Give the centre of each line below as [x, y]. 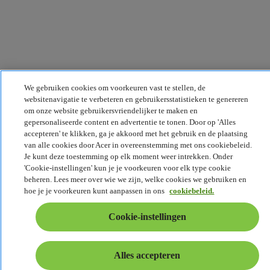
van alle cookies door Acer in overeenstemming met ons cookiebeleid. [138, 145]
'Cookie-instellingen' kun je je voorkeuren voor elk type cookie [128, 168]
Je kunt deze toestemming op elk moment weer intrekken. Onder [129, 156]
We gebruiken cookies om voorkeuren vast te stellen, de [115, 88]
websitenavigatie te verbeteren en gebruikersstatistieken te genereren [137, 99]
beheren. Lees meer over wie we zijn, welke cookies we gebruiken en [136, 179]
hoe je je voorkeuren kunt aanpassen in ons [96, 191]
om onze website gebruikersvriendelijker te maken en [111, 111]
